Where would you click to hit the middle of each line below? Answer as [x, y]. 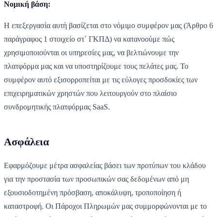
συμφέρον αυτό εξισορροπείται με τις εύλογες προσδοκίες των [101, 79]
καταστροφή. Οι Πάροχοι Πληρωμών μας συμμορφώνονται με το [105, 206]
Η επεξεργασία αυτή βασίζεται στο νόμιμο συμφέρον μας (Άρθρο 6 [108, 25]
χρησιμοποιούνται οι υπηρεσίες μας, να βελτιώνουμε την [91, 52]
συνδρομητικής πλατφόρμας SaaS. [57, 107]
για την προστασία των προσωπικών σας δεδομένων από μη [96, 179]
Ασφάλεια [26, 142]
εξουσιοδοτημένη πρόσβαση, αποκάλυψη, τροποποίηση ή [93, 192]
